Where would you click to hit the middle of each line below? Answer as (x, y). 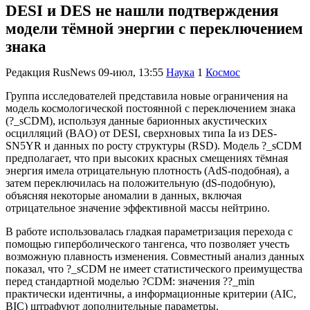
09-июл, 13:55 (131, 73)
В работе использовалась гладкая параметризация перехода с (149, 232)
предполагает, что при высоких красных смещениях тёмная (147, 158)
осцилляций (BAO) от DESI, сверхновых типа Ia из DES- (141, 134)
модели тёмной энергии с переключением (154, 29)
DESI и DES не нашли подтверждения (142, 11)
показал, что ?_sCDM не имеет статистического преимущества (154, 269)
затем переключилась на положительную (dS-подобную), (140, 183)
